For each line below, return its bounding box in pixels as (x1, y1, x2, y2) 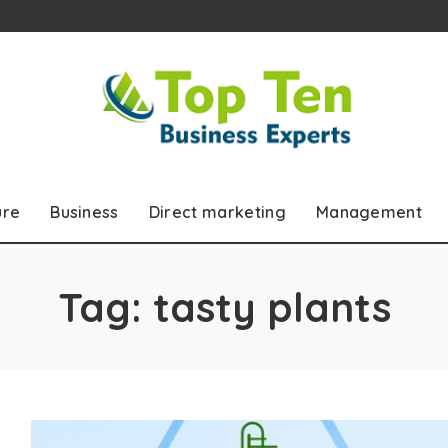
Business (50, 201, 119, 222)
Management (315, 201, 423, 222)
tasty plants (152, 281, 391, 332)
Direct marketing (148, 201, 286, 222)
